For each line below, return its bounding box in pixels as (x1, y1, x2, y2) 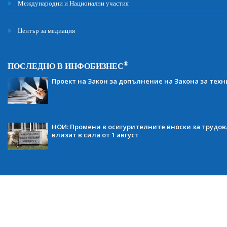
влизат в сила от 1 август (52, 130, 139, 140)
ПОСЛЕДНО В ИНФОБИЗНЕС (8, 62, 124, 70)
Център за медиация (16, 27, 75, 34)
